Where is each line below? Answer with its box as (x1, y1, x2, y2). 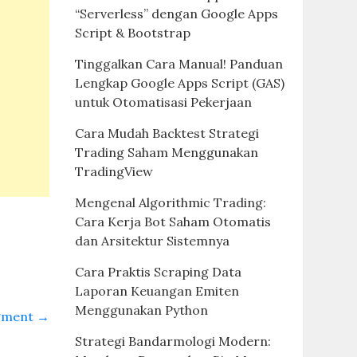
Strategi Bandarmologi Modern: (74, 333, 271, 349)
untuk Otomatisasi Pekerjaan (74, 94, 252, 110)
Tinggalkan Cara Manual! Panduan (74, 56, 283, 72)
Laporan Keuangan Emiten (74, 283, 239, 299)
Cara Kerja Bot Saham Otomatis (74, 214, 271, 229)
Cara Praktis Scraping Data (74, 264, 241, 280)
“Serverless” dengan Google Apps (74, 6, 278, 22)
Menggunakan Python (74, 302, 208, 318)
